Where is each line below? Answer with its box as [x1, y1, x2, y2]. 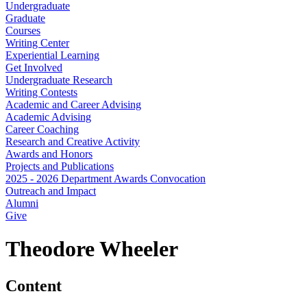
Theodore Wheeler [5, 236, 178, 262]
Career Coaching [5, 123, 79, 135]
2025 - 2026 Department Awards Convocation [5, 173, 206, 184]
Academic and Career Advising [5, 99, 141, 110]
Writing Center [5, 37, 69, 49]
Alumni [5, 197, 38, 209]
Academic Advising [5, 111, 91, 123]
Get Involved [5, 62, 62, 73]
